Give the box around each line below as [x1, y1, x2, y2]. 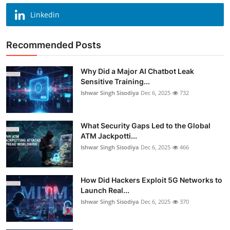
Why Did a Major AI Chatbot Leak [81, 66, 194, 75]
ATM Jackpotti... [81, 131, 137, 140]
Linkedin [30, 9, 60, 20]
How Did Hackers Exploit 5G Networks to [81, 175, 222, 184]
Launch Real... [81, 185, 129, 195]
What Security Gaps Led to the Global [81, 121, 210, 130]
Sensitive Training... [81, 76, 150, 86]
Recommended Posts [6, 39, 101, 50]
